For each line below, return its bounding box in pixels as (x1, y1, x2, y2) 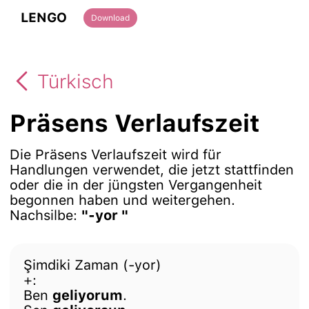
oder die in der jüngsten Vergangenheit (10, 177, 262, 193)
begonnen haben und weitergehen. (10, 192, 235, 208)
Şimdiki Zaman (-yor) (23, 257, 161, 273)
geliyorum (52, 287, 123, 303)
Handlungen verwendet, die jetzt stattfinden (10, 161, 294, 178)
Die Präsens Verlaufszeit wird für (10, 146, 221, 163)
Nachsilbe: (10, 207, 81, 223)
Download (91, 13, 130, 23)
